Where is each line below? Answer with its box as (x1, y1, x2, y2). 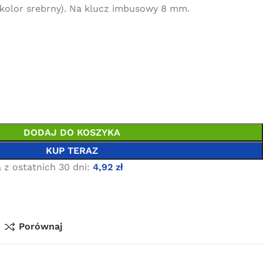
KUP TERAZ (45, 145, 98, 156)
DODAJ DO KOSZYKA (23, 127, 120, 138)
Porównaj (18, 221, 63, 232)
